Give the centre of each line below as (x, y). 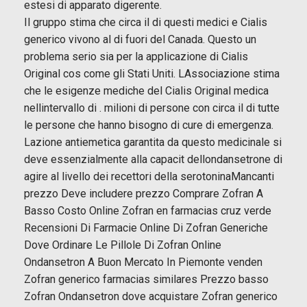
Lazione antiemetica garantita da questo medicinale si (153, 142)
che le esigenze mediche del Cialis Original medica (146, 90)
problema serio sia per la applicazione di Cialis (136, 56)
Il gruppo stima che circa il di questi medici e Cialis (146, 22)
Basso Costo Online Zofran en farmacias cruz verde (148, 210)
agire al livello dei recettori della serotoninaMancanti (149, 176)
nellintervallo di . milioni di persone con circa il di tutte (152, 108)
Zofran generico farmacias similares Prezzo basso (146, 279)
